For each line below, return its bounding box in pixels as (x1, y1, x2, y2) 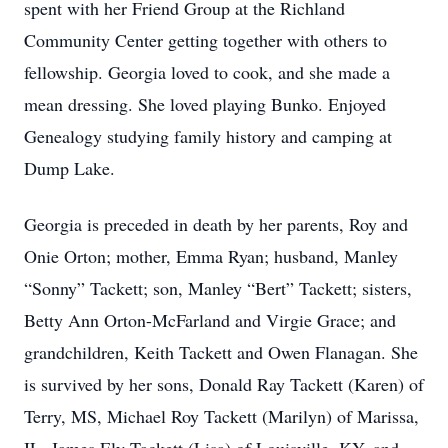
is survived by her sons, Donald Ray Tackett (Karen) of (24, 372, 424, 396)
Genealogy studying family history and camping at (24, 124, 392, 148)
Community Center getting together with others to (24, 28, 387, 52)
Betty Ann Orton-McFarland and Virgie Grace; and (24, 308, 396, 332)
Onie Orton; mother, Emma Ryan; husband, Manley (24, 244, 398, 268)
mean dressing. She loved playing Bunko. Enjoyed (24, 92, 386, 116)
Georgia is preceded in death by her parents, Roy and (24, 212, 408, 236)
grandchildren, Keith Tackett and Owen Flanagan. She (24, 340, 418, 364)
